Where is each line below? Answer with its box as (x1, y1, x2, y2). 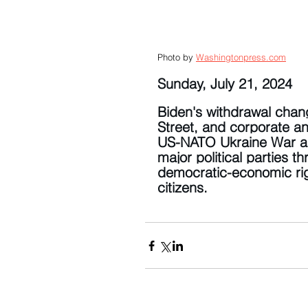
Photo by (157, 52, 196, 63)
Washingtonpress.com (196, 52, 286, 63)
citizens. (157, 179, 208, 197)
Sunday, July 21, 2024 (157, 75, 292, 93)
